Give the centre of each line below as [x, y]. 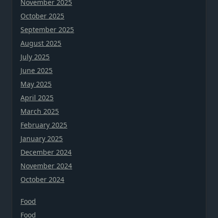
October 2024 [43, 180]
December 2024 [46, 152]
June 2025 [37, 71]
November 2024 [46, 166]
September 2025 [47, 30]
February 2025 [44, 125]
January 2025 [42, 139]
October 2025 [43, 16]
